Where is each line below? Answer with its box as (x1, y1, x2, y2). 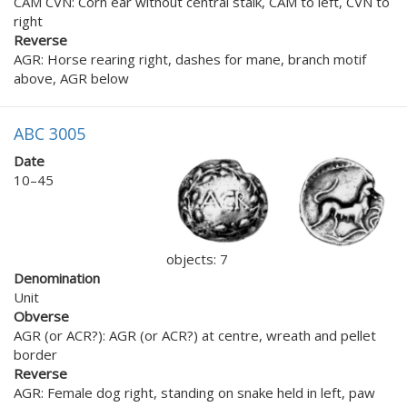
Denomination (14, 269, 100, 288)
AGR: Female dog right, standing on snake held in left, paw (14, 383, 375, 402)
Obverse (14, 307, 69, 326)
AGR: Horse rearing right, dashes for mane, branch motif (14, 49, 366, 68)
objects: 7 (166, 250, 228, 269)
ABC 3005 (14, 122, 85, 144)
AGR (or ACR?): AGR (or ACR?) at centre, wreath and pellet (14, 326, 376, 345)
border (14, 345, 57, 364)
